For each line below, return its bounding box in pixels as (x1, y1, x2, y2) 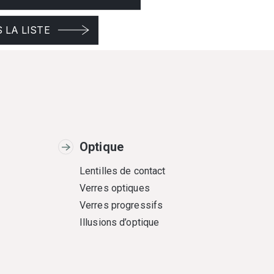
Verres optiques (80, 182, 150, 194)
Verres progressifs (80, 199, 163, 211)
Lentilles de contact (80, 165, 166, 177)
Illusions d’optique (80, 217, 160, 228)
